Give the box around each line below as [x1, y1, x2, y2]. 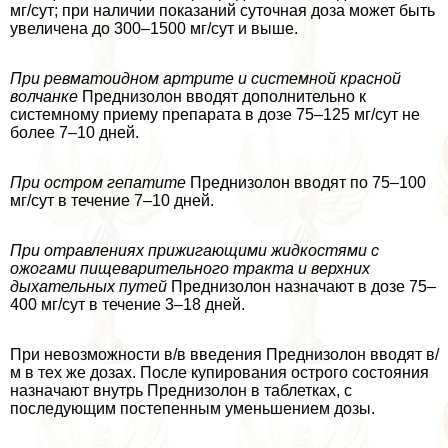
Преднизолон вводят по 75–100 [186, 173, 426, 191]
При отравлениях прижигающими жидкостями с [10, 241, 379, 259]
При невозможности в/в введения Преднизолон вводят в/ [10, 345, 439, 363]
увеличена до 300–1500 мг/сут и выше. [10, 19, 298, 37]
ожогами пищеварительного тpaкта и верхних [10, 259, 370, 277]
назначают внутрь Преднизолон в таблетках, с [10, 381, 352, 399]
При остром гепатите [10, 173, 186, 191]
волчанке [10, 87, 78, 105]
